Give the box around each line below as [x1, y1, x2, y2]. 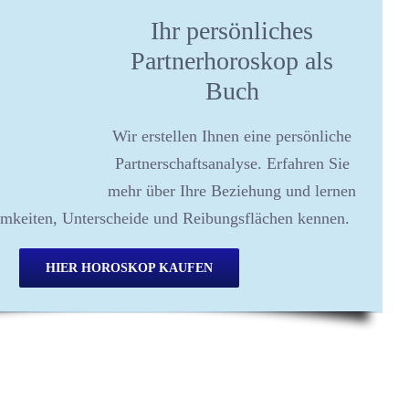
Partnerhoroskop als [131, 47, 333, 75]
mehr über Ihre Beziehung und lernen [108, 182, 356, 200]
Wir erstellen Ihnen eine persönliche [112, 127, 351, 145]
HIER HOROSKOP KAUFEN [46, 261, 213, 275]
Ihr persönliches [151, 16, 313, 45]
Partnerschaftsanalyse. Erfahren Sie [114, 154, 350, 173]
